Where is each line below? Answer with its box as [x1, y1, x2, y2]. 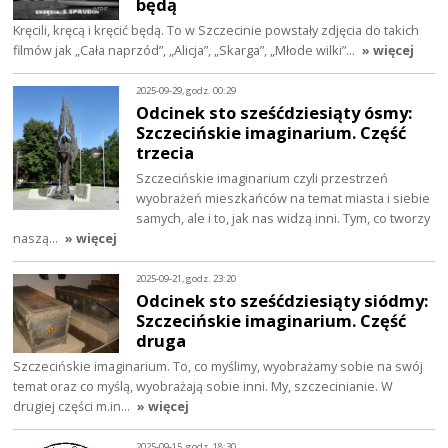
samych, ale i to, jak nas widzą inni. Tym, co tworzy [136, 209, 431, 227]
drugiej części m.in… [13, 396, 134, 415]
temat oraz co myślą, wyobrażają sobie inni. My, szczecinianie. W [13, 376, 394, 395]
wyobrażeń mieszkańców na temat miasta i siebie [136, 189, 431, 207]
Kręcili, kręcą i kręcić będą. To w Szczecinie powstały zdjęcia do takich [13, 21, 420, 40]
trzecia [136, 141, 195, 165]
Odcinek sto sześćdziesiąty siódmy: [136, 288, 429, 312]
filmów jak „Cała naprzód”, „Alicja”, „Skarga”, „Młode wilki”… [13, 41, 359, 60]
